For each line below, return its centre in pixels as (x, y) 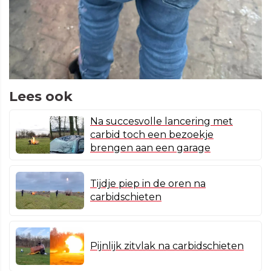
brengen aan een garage (150, 148)
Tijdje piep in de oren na (148, 183)
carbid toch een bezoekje (152, 134)
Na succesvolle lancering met (162, 121)
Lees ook (41, 96)
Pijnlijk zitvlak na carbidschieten (167, 246)
